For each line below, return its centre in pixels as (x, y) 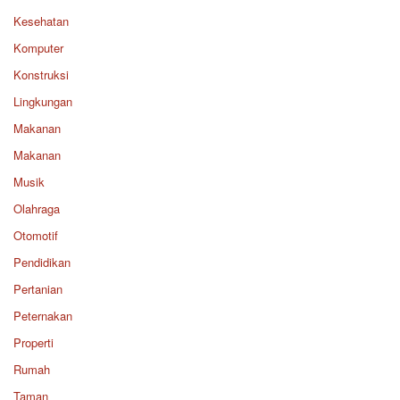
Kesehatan (41, 21)
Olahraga (37, 208)
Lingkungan (43, 101)
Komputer (38, 47)
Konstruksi (41, 74)
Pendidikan (42, 262)
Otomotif (36, 235)
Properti (33, 342)
